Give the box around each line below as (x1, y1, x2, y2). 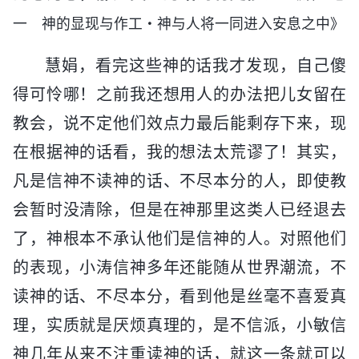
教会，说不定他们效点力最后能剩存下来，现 (13, 113, 346, 133)
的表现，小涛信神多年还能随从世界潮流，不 (13, 257, 346, 277)
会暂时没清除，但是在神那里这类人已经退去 (13, 200, 346, 220)
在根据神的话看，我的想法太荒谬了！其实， (13, 142, 346, 162)
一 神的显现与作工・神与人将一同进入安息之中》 (13, 14, 345, 32)
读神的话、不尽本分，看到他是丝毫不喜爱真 (13, 286, 346, 306)
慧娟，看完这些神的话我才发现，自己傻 (45, 55, 346, 75)
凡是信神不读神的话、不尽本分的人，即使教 (13, 171, 346, 191)
